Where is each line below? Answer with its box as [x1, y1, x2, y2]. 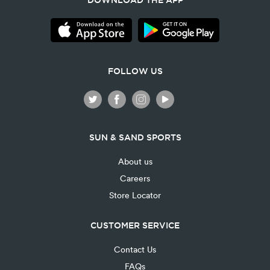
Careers [120, 172, 150, 184]
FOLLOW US [107, 66, 163, 76]
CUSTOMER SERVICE [90, 220, 180, 230]
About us [118, 155, 152, 167]
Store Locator [109, 189, 161, 201]
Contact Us [114, 243, 156, 255]
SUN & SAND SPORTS [89, 132, 181, 142]
